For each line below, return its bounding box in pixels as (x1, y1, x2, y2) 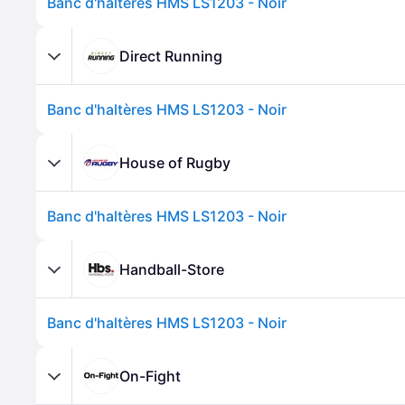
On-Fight (119, 366, 181, 385)
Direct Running (119, 46, 222, 65)
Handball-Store (119, 259, 224, 278)
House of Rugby (119, 153, 231, 172)
